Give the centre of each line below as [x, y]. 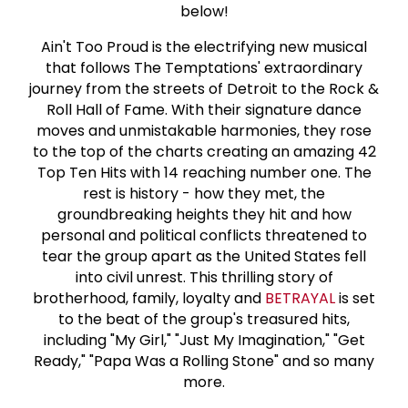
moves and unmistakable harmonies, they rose [204, 130]
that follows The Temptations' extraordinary [204, 67]
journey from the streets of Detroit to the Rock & [204, 88]
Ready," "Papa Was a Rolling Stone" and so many [204, 361]
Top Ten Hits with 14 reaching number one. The [204, 172]
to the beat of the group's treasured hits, [204, 319]
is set [355, 298]
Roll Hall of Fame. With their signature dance [204, 109]
